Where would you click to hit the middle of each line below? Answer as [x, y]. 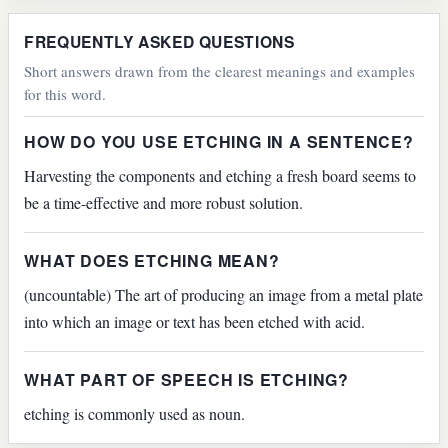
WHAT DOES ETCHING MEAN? [152, 261]
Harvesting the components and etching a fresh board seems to [220, 176]
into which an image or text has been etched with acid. [195, 321]
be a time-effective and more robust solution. [164, 203]
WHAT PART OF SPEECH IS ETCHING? [186, 379]
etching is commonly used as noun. [135, 413]
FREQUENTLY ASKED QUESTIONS [159, 41]
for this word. [65, 94]
